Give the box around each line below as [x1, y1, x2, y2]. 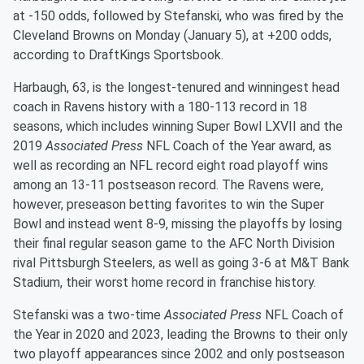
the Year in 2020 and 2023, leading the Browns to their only [13, 327, 348, 343]
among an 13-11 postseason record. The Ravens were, [13, 177, 323, 193]
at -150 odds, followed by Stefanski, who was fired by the [13, 8, 344, 24]
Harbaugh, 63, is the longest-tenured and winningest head [13, 80, 340, 96]
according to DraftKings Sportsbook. [13, 47, 223, 63]
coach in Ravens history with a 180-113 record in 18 [13, 99, 307, 115]
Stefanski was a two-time [13, 307, 164, 323]
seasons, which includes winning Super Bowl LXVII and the [13, 119, 343, 135]
